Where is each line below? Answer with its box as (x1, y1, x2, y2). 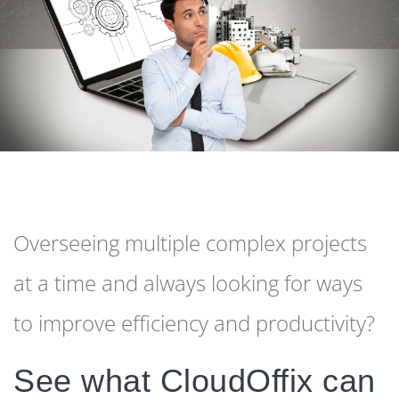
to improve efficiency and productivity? (13, 307, 375, 338)
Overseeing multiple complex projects (13, 227, 367, 257)
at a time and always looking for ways (13, 267, 362, 297)
